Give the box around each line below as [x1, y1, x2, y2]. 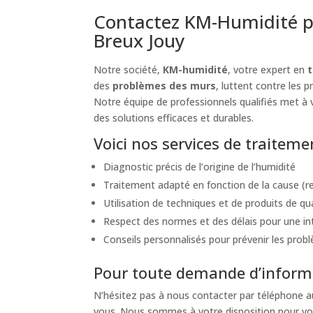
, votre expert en [228, 62, 308, 76]
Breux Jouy [94, 27, 185, 53]
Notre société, [94, 62, 163, 76]
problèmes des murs [112, 78, 217, 92]
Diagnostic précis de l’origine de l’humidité [103, 159, 296, 173]
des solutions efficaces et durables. [94, 110, 254, 124]
